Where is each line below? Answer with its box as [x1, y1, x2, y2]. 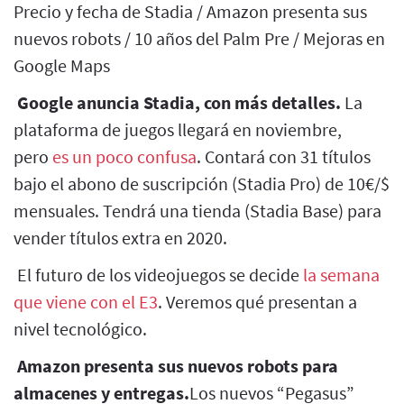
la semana [303, 262, 380, 286]
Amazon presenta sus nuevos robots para [17, 353, 338, 377]
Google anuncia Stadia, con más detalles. [17, 90, 341, 114]
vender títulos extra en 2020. [14, 225, 227, 249]
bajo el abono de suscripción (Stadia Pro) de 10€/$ [14, 171, 390, 195]
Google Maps [14, 53, 110, 77]
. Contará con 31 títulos [197, 144, 371, 168]
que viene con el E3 [14, 289, 158, 313]
